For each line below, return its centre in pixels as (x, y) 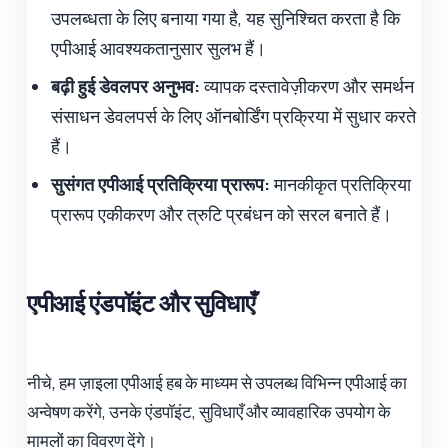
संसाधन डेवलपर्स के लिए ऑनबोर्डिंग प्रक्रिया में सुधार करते (234, 116)
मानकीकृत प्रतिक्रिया (341, 184)
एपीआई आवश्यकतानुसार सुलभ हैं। (159, 48)
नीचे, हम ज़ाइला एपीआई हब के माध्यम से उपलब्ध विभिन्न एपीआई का (217, 383)
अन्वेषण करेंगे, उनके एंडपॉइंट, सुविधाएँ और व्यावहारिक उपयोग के (209, 412)
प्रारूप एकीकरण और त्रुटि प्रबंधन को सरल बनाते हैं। (222, 214)
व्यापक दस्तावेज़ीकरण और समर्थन (307, 86)
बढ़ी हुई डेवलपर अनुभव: (126, 86)
